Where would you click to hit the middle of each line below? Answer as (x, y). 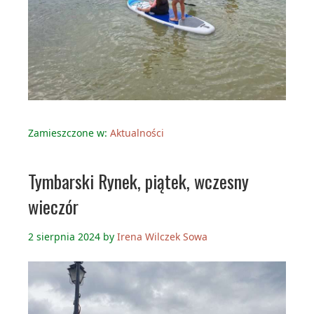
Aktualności (137, 132)
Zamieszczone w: (69, 132)
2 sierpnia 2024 (64, 236)
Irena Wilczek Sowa (162, 236)
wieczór (53, 206)
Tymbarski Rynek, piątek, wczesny (138, 181)
